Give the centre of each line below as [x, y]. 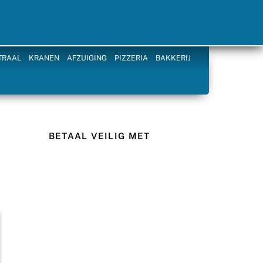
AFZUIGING [87, 58]
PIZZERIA [131, 58]
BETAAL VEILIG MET [99, 136]
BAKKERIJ [173, 58]
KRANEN [44, 58]
